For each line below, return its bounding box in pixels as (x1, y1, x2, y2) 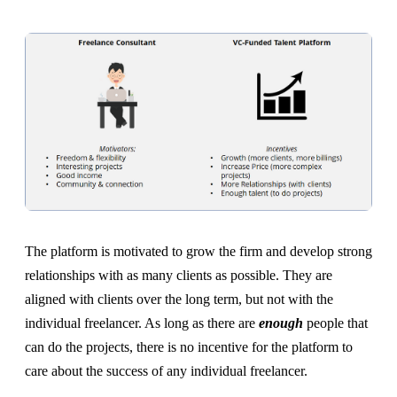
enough (259, 315, 303, 331)
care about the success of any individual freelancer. (25, 363, 307, 379)
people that (303, 315, 368, 331)
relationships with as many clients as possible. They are (25, 268, 332, 284)
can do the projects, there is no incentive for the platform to (25, 339, 353, 355)
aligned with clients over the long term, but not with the (25, 292, 333, 307)
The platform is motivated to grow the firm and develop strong (25, 244, 372, 260)
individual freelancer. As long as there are (25, 315, 259, 331)
